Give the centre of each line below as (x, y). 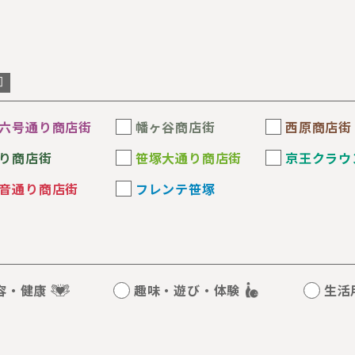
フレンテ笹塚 (175, 189)
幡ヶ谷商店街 (175, 127)
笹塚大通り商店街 (189, 158)
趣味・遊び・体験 (187, 290)
